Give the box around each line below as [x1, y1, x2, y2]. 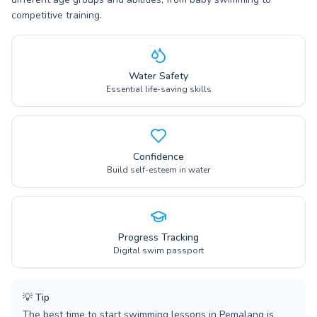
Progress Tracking [118, 231, 199, 244]
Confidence [133, 150, 184, 163]
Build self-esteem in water [107, 164, 210, 175]
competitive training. [11, 8, 102, 22]
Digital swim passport [113, 245, 204, 256]
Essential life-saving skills [105, 83, 212, 95]
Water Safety [129, 69, 188, 83]
